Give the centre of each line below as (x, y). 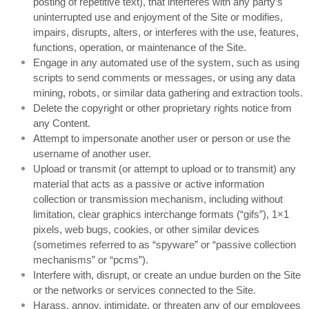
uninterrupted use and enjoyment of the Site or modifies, (158, 17)
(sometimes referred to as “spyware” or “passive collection (165, 245)
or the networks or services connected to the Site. (144, 290)
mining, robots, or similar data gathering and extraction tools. (168, 93)
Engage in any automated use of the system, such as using (166, 62)
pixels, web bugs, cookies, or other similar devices (146, 229)
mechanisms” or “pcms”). (91, 260)
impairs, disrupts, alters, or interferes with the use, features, (166, 32)
